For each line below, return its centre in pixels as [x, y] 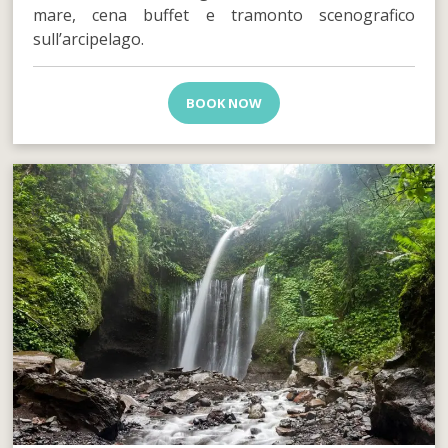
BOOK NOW [223, 103]
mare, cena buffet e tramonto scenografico [224, 15]
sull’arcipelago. [89, 39]
